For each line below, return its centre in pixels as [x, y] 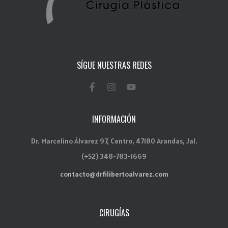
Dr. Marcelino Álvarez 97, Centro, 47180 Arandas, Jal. [114, 141]
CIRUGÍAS [114, 212]
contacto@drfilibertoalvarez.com [114, 174]
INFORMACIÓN [114, 119]
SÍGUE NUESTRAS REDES [114, 65]
